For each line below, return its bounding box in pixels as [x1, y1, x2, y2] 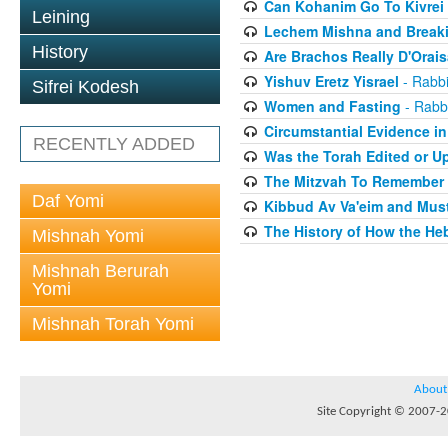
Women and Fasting [263, 96, 401, 116]
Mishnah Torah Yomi [32, 314, 194, 334]
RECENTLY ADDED [33, 134, 195, 154]
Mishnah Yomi [32, 226, 144, 246]
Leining [32, 7, 90, 27]
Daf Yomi [32, 191, 104, 211]
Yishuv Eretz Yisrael [263, 71, 399, 91]
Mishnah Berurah [32, 261, 169, 281]
